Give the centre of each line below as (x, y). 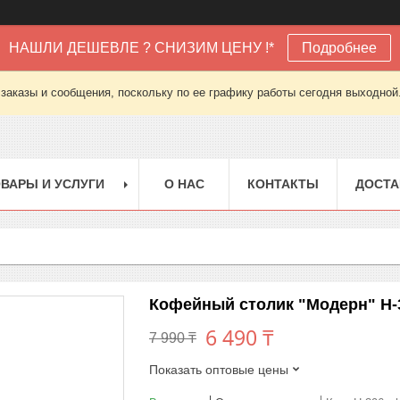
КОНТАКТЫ (283, 183)
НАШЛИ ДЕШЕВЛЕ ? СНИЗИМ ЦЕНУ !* (142, 48)
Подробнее (339, 48)
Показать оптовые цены (219, 369)
